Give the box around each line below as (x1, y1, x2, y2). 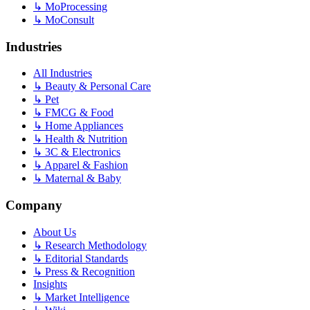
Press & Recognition (42, 265, 135, 277)
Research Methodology (42, 239, 147, 251)
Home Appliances (42, 120, 123, 132)
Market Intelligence (42, 291, 129, 303)
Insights (33, 277, 67, 290)
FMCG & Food (42, 107, 113, 119)
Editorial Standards (42, 252, 128, 264)
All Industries (33, 67, 92, 80)
